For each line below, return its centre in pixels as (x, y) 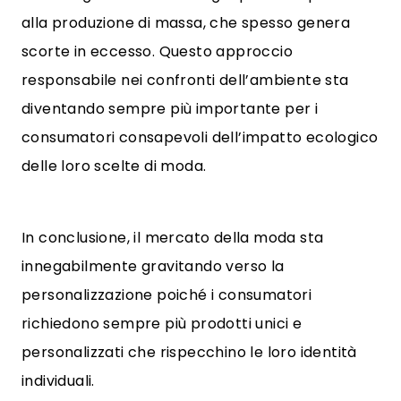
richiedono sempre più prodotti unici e (162, 324)
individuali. (58, 381)
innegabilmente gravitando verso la (153, 266)
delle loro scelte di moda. (114, 166)
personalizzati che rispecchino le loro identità (189, 352)
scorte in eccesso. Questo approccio (157, 51)
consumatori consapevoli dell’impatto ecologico (200, 137)
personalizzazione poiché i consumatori (167, 295)
